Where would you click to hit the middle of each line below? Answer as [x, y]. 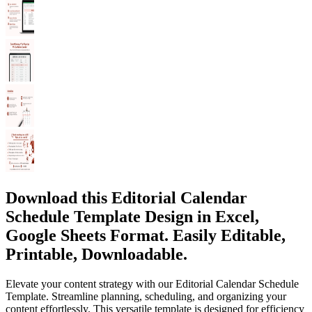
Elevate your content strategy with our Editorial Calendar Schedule [152, 283]
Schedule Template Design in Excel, [132, 216]
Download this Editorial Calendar [126, 197]
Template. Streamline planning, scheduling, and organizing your [146, 296]
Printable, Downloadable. [96, 254]
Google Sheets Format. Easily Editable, [146, 235]
